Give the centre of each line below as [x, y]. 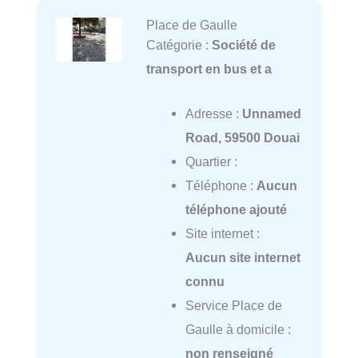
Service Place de [233, 305]
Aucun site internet [243, 257]
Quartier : [211, 161]
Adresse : [213, 113]
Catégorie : [179, 44]
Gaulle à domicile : [238, 329]
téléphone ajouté [236, 209]
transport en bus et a [209, 68]
